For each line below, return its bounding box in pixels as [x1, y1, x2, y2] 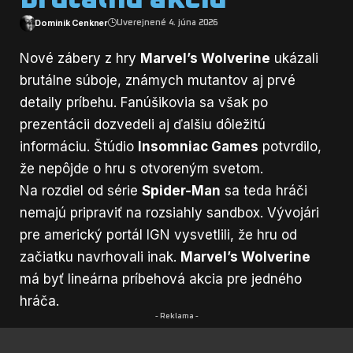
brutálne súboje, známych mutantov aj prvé [20, 72, 295, 88]
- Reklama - [154, 311, 199, 320]
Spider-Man [142, 182, 221, 199]
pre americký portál [20, 226, 147, 243]
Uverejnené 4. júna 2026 [117, 18, 218, 28]
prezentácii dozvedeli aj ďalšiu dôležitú [20, 116, 266, 132]
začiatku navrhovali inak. [20, 248, 180, 265]
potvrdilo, [258, 138, 321, 154]
